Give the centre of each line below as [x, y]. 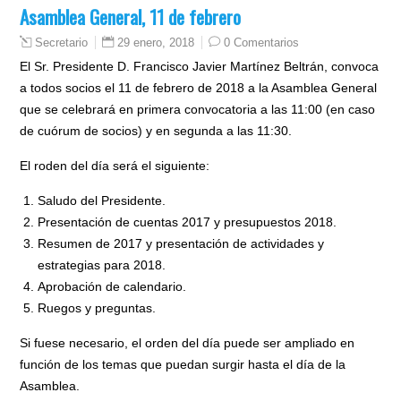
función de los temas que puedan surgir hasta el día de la [183, 364]
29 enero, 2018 [156, 42]
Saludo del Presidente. [102, 200]
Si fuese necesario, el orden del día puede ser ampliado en [188, 342]
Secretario [62, 43]
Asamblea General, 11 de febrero [131, 16]
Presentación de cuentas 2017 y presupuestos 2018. [188, 222]
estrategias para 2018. [102, 264]
